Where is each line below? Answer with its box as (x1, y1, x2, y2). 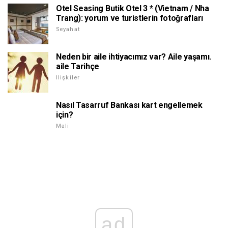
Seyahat (56, 26, 80, 33)
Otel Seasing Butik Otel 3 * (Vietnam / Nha (56, 4, 209, 14)
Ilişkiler (56, 74, 80, 81)
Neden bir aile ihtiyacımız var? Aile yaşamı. (56, 52, 211, 62)
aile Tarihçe (56, 62, 100, 72)
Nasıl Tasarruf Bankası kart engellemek (56, 100, 203, 110)
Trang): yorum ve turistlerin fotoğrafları (56, 13, 203, 23)
